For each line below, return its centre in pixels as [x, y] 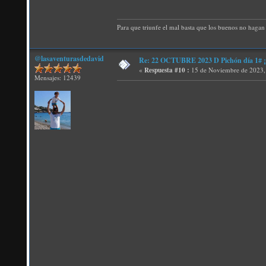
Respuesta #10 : [167, 70]
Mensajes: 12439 [58, 77]
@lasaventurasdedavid [69, 58]
